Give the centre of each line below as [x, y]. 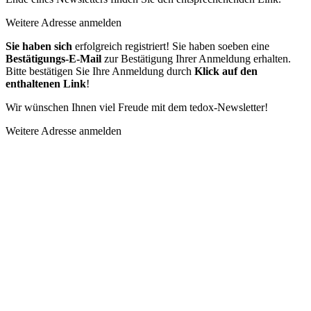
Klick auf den [226, 71]
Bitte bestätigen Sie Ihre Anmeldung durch [100, 71]
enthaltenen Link [46, 83]
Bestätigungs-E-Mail [53, 58]
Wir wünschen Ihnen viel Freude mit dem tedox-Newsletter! [137, 107]
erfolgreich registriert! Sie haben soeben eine [171, 46]
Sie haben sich [39, 46]
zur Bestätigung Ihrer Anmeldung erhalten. [196, 58]
